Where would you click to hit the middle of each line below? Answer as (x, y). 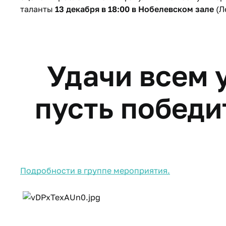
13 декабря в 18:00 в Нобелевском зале (135, 9)
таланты (38, 9)
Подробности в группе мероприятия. (95, 171)
